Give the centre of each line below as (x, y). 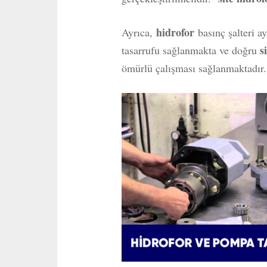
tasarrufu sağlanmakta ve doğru (190, 50)
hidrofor (175, 32)
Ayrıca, (137, 32)
